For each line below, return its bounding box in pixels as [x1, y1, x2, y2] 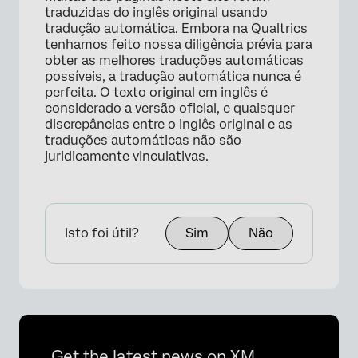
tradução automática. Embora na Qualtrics [45, 20, 308, 36]
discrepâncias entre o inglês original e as [45, 116, 292, 132]
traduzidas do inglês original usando [45, 4, 268, 20]
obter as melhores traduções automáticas [45, 52, 304, 68]
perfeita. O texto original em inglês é [45, 84, 268, 100]
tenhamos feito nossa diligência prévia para [45, 36, 312, 52]
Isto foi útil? [65, 225, 139, 241]
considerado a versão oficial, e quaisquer [45, 100, 295, 116]
